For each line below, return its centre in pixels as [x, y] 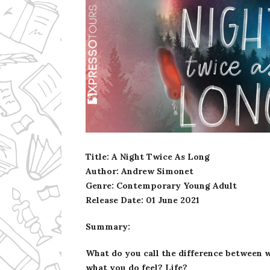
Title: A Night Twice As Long [148, 156]
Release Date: [115, 200]
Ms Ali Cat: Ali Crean [151, 134]
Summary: [108, 226]
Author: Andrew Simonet [140, 171]
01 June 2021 [173, 200]
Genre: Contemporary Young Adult [161, 185]
